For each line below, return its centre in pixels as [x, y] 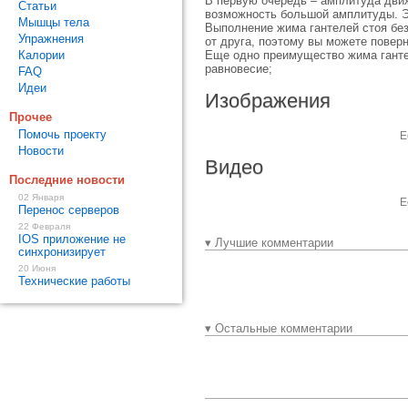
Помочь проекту [62, 134]
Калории [41, 55]
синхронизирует [62, 252]
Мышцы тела [54, 22]
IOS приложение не [72, 239]
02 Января [41, 197]
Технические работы [74, 281]
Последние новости [67, 180]
